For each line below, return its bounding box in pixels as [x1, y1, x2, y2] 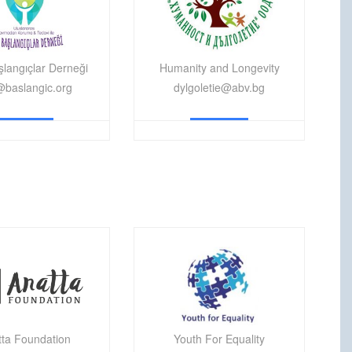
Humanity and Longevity [159, 59, 280, 75]
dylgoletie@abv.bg [174, 79, 266, 95]
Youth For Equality [174, 330, 266, 346]
